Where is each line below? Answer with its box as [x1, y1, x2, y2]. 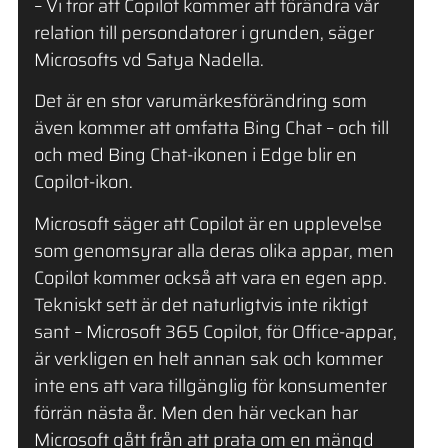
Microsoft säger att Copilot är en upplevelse [33, 209, 382, 238]
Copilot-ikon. [33, 168, 133, 197]
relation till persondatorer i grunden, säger [33, 18, 374, 47]
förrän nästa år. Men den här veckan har [33, 398, 358, 427]
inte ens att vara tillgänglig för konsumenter [33, 371, 387, 400]
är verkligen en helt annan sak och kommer [33, 344, 383, 373]
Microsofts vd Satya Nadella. [33, 45, 264, 74]
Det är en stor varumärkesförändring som [33, 87, 367, 116]
